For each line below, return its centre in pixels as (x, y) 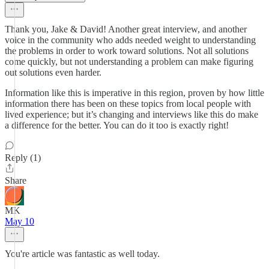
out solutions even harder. (53, 72)
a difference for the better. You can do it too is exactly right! (117, 125)
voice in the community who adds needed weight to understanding (130, 40)
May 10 (20, 221)
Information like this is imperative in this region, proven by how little (134, 93)
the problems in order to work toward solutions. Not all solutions (127, 51)
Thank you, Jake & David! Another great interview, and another (126, 29)
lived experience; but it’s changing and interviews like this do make (131, 114)
